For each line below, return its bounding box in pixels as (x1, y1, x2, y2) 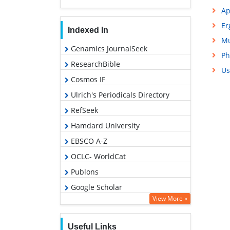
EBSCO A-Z (69, 136, 107, 146)
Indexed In (67, 25, 108, 34)
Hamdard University (69, 120, 140, 130)
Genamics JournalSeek (69, 43, 147, 53)
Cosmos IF (69, 74, 105, 84)
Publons (69, 166, 99, 177)
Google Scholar (69, 182, 122, 192)
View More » (152, 194, 187, 203)
